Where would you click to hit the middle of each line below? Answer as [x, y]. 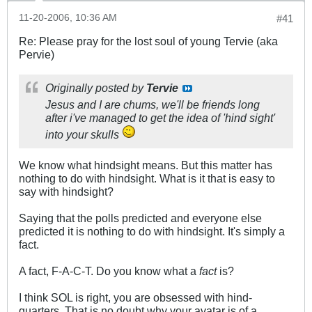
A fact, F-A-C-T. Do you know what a [109, 271]
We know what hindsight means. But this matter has [146, 165]
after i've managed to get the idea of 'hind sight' [160, 118]
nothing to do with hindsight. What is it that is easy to [147, 179]
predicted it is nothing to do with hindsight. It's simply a [152, 232]
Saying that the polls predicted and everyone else [140, 218]
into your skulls [84, 135]
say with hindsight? [66, 192]
